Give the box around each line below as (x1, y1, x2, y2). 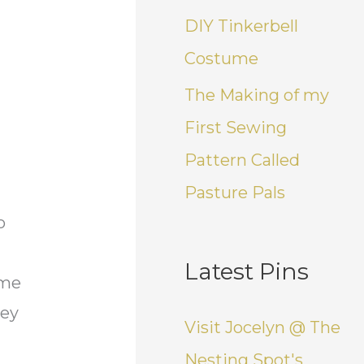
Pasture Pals (184, 182, 286, 202)
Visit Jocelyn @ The (184, 317, 341, 337)
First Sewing (184, 117, 288, 137)
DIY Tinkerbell (184, 15, 299, 36)
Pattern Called (184, 149, 301, 170)
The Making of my (184, 84, 330, 105)
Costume (184, 48, 259, 68)
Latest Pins (184, 257, 310, 285)
